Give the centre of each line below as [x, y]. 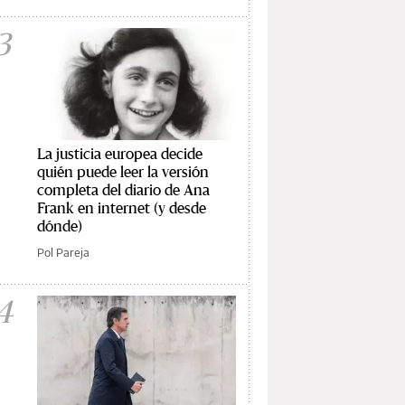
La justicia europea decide [120, 153]
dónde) [60, 225]
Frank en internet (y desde [122, 207]
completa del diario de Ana [123, 189]
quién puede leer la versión [123, 171]
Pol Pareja [63, 252]
